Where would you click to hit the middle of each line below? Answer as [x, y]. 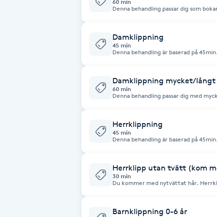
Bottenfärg [26, 211]
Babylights [25, 21]
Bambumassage [35, 75]
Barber [18, 102]
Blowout [21, 184]
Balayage [22, 48]
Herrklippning [138, 124]
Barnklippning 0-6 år [150, 211]
